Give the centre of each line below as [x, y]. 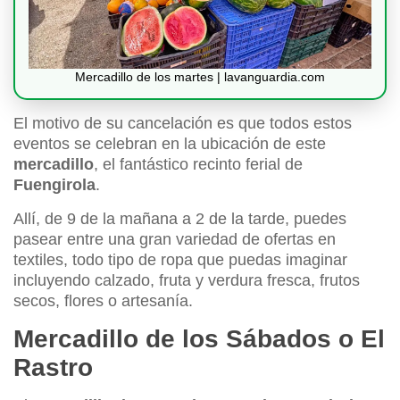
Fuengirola [54, 185]
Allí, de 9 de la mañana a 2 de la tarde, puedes [180, 219]
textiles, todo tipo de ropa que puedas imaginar [180, 260]
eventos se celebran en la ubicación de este [170, 144]
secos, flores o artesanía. [103, 301]
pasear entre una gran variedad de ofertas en [175, 240]
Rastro [53, 368]
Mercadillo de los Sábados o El [199, 339]
